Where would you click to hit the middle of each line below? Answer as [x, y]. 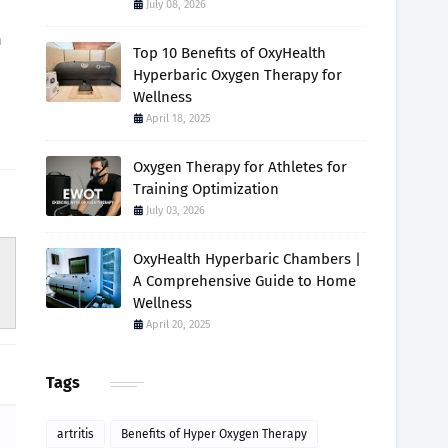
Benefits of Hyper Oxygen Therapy [214, 434]
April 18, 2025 [178, 118]
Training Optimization [206, 189]
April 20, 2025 [178, 324]
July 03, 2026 [175, 210]
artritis [75, 434]
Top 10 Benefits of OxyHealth [229, 53]
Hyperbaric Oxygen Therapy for [237, 75]
